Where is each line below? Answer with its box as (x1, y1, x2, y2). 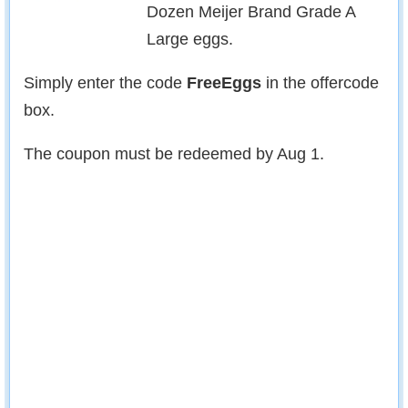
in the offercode (261, 74, 379, 92)
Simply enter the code (24, 74, 187, 92)
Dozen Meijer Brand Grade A (147, 3, 355, 21)
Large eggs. (147, 30, 233, 48)
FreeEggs (187, 74, 261, 92)
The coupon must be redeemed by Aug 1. (24, 145, 324, 163)
